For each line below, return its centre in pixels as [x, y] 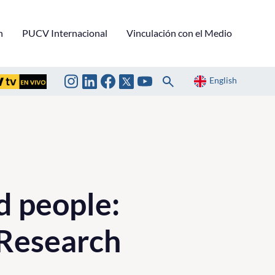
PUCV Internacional [65, 33]
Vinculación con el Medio [179, 33]
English [223, 80]
